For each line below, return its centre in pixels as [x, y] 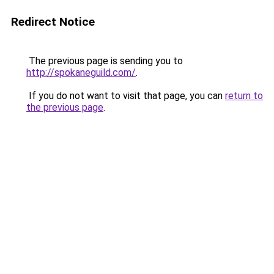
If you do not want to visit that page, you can [126, 96]
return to [244, 96]
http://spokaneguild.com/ [81, 72]
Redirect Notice [53, 22]
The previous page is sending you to [105, 61]
